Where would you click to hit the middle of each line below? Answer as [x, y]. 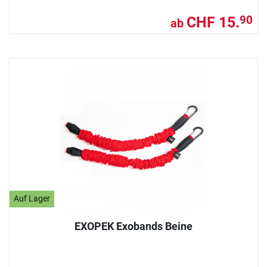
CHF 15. [213, 22]
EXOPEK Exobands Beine [133, 226]
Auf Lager [32, 199]
